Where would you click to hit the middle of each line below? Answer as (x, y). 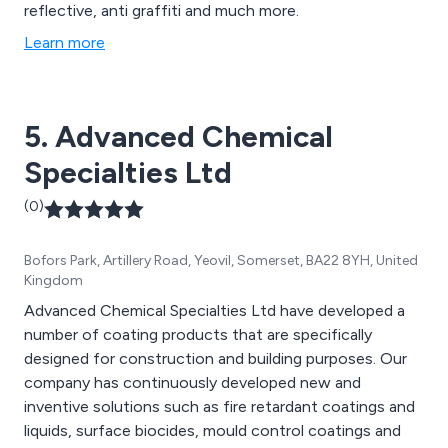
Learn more (64, 42)
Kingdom (53, 280)
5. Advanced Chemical (178, 136)
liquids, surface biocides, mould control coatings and (212, 430)
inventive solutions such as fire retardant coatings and (219, 406)
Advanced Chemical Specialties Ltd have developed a (214, 310)
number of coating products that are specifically (198, 334)
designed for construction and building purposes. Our (202, 358)
